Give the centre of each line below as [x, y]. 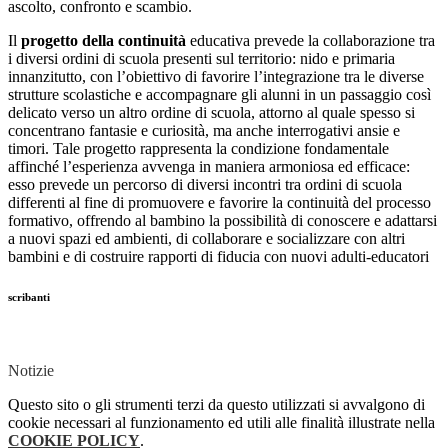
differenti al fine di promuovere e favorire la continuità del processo [219, 202]
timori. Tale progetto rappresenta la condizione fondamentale [198, 148]
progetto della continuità [103, 40]
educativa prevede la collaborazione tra [310, 40]
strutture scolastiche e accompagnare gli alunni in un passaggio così [219, 94]
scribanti [29, 296]
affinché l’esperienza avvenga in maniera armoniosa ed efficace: [209, 166]
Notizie [31, 370]
